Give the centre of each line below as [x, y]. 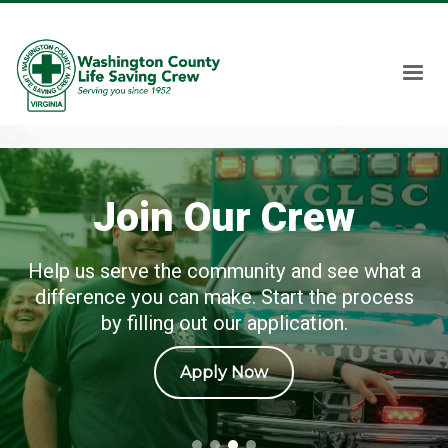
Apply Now [224, 372]
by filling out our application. [224, 322]
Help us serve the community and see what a [224, 270]
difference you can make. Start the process [224, 296]
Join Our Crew [224, 216]
